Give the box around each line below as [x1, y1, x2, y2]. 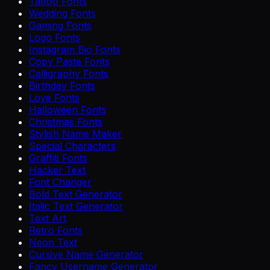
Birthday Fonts [29, 79, 95, 92]
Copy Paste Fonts [29, 55, 110, 67]
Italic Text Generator [29, 199, 123, 212]
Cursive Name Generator [29, 248, 143, 260]
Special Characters [29, 139, 116, 152]
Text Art [29, 212, 66, 224]
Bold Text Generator [29, 187, 122, 200]
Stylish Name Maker [29, 127, 122, 140]
